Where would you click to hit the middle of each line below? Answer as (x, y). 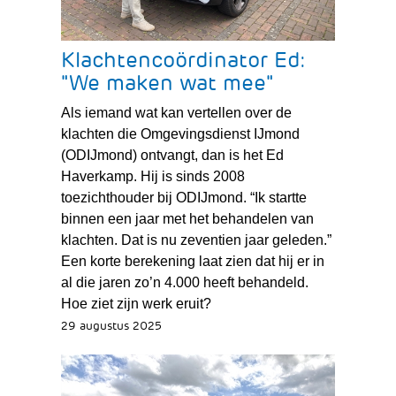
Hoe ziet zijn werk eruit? (136, 303)
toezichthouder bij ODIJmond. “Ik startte (183, 197)
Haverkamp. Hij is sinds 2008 (152, 176)
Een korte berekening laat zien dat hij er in (192, 261)
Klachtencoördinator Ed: (183, 60)
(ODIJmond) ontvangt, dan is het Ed (172, 155)
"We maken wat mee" (167, 83)
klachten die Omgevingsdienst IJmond (180, 133)
